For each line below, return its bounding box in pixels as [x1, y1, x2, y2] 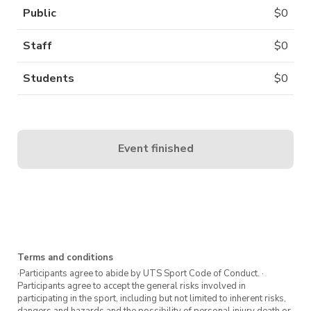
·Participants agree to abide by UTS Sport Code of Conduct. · [17, 267, 264, 280]
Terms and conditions [17, 251, 113, 264]
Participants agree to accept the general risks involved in [17, 279, 246, 292]
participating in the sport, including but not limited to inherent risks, [17, 292, 286, 305]
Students [23, 70, 74, 86]
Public [23, 5, 56, 21]
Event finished [117, 141, 194, 157]
